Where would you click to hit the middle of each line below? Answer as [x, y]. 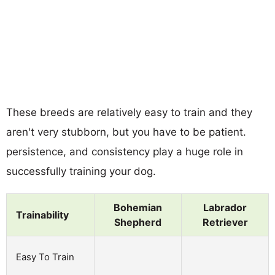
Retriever [225, 222]
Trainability [42, 215]
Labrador [225, 207]
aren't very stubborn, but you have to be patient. [126, 132]
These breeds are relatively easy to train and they [129, 112]
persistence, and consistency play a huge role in [125, 151]
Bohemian [138, 207]
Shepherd [138, 222]
